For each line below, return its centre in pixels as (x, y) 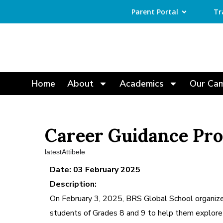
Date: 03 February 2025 (95, 170)
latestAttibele (65, 152)
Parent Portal (155, 12)
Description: (73, 184)
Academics (141, 84)
